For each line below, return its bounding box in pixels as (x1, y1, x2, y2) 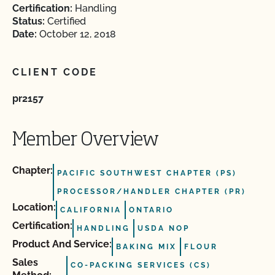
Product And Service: (12, 238, 112, 250)
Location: (12, 201, 56, 213)
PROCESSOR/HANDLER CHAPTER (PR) (57, 187, 246, 196)
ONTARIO (129, 206, 174, 214)
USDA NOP (137, 224, 190, 233)
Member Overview (12, 131, 159, 150)
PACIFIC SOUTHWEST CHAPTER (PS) (57, 169, 237, 177)
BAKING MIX (116, 242, 177, 251)
